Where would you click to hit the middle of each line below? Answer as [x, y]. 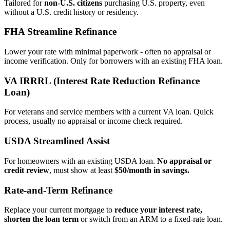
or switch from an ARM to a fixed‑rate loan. [151, 219]
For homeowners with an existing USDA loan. [81, 161]
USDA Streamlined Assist [57, 141]
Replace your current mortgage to [59, 210]
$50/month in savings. [152, 170]
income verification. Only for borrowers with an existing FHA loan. [113, 61]
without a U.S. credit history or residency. [71, 12]
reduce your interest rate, [158, 210]
